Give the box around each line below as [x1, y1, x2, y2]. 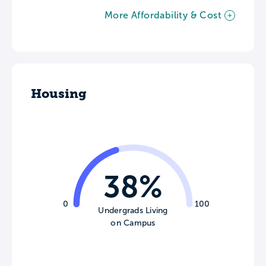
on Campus [110, 218, 156, 227]
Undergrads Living [98, 205, 168, 215]
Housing [31, 86, 87, 102]
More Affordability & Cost [104, 10, 221, 21]
